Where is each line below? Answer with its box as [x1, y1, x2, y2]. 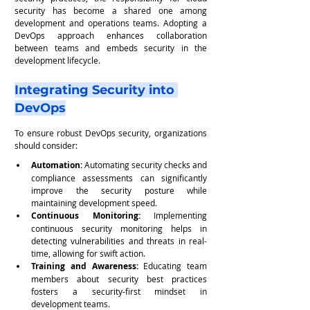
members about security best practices [31, 273, 207, 284]
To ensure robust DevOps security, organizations [15, 127, 207, 138]
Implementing [154, 209, 207, 221]
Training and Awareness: [31, 259, 138, 272]
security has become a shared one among [15, 4, 207, 16]
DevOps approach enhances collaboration [15, 29, 207, 41]
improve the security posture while [31, 184, 207, 196]
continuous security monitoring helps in [31, 222, 207, 234]
